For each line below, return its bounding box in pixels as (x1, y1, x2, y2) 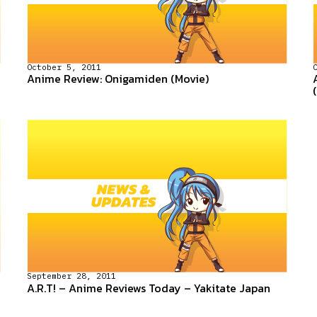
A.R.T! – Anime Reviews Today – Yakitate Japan (26, 279, 270, 296)
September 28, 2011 (26, 271, 116, 282)
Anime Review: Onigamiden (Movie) (26, 70, 209, 88)
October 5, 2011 (26, 62, 101, 73)
